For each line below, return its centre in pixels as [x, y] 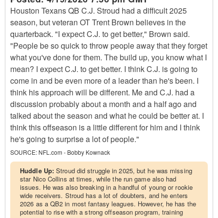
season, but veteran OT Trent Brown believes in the [98, 22]
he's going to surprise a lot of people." [75, 139]
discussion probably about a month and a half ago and [103, 104]
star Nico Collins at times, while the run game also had [98, 179]
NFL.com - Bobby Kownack [74, 152]
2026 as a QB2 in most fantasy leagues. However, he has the [108, 204]
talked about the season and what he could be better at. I [107, 116]
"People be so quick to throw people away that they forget [109, 45]
